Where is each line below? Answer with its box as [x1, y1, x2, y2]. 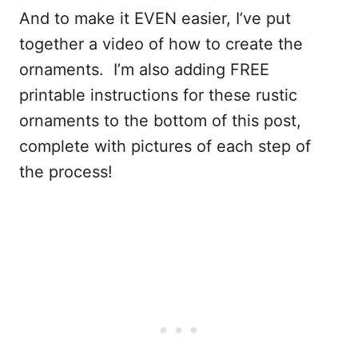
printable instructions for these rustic [19, 86, 297, 105]
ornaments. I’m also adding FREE [19, 60, 269, 80]
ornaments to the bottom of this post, [19, 111, 301, 131]
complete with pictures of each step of [19, 137, 311, 157]
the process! [19, 162, 122, 182]
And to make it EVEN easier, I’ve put [19, 9, 291, 29]
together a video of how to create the [19, 34, 303, 54]
